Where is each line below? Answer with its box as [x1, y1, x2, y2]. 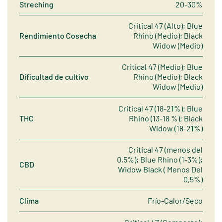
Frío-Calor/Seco [148, 196, 203, 206]
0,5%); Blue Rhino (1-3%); [117, 155, 203, 165]
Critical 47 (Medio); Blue [122, 62, 203, 72]
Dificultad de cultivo [19, 72, 89, 82]
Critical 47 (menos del [128, 145, 203, 155]
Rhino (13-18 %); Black [129, 113, 203, 123]
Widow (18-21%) [149, 123, 203, 133]
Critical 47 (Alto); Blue [128, 20, 203, 30]
